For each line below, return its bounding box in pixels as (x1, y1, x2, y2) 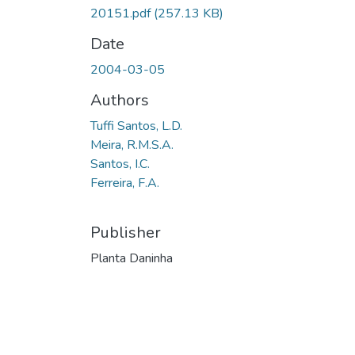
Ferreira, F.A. (90, 174, 159, 192)
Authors (90, 89, 149, 111)
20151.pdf (90, 4, 154, 22)
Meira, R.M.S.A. (90, 136, 174, 154)
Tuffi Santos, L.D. (90, 116, 182, 135)
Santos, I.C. (90, 155, 150, 173)
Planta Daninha (90, 249, 173, 267)
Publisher (90, 221, 161, 243)
